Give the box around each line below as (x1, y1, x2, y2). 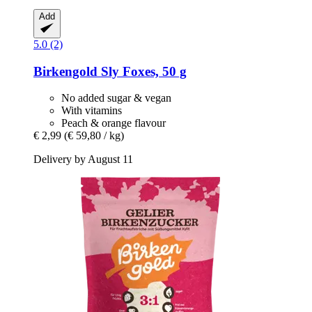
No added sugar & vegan (61, 92, 171, 104)
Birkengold (33, 63, 97, 79)
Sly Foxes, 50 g (97, 63, 187, 79)
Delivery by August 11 (33, 153, 133, 166)
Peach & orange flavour (61, 117, 166, 130)
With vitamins (61, 104, 122, 117)
